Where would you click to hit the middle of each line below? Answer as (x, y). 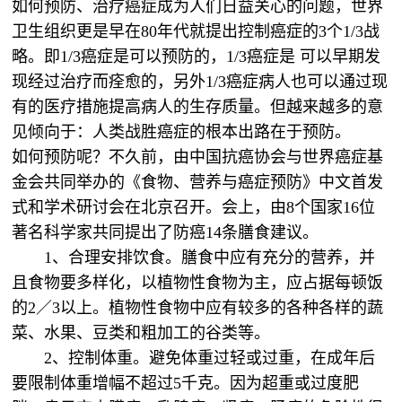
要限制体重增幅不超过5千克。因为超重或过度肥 (186, 383)
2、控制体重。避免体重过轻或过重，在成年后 (210, 358)
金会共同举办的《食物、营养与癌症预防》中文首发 (198, 182)
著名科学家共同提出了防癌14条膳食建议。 (168, 232)
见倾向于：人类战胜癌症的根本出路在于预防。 (182, 132)
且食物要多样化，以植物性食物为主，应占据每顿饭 (198, 283)
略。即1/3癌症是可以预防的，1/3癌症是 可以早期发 (197, 57)
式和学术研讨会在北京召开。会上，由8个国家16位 (194, 207)
